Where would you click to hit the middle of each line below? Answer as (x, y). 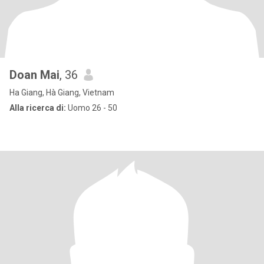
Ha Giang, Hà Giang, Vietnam (62, 93)
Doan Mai (34, 75)
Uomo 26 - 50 (92, 108)
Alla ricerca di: (38, 108)
